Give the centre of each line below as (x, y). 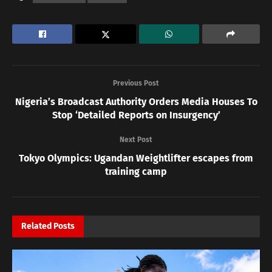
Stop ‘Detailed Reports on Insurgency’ (136, 115)
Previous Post (136, 83)
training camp (136, 172)
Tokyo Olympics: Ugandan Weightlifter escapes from (136, 158)
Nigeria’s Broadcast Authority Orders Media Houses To (136, 102)
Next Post (136, 140)
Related (36, 226)
